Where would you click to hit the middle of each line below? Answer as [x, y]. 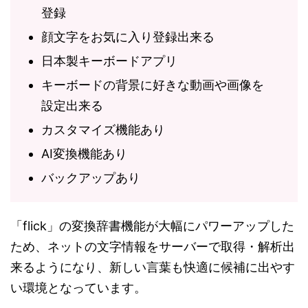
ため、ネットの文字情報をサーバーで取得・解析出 [153, 247]
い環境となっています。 [78, 288]
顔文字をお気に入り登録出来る [128, 37]
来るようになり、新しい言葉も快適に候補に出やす [153, 267]
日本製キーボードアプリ [109, 61]
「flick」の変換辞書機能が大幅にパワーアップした [152, 226]
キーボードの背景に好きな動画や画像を [153, 85]
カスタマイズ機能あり [103, 130]
